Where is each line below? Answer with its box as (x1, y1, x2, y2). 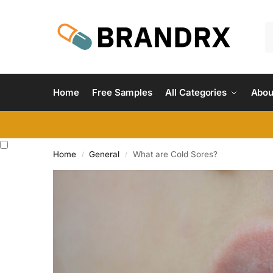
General (89, 149, 120, 159)
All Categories (165, 87, 227, 98)
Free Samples (92, 87, 152, 98)
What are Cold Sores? (132, 149, 218, 159)
